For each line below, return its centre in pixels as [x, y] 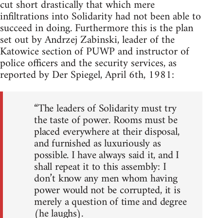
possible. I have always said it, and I [107, 155]
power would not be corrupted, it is [107, 190]
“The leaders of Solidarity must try [105, 109]
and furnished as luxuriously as [98, 144]
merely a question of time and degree [110, 202]
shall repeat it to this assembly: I [100, 167]
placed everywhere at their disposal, [107, 132]
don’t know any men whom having [106, 179]
